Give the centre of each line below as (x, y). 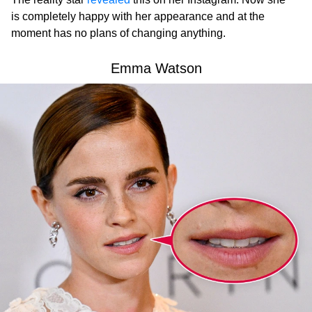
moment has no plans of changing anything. (118, 33)
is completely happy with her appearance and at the (138, 16)
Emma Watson (156, 68)
